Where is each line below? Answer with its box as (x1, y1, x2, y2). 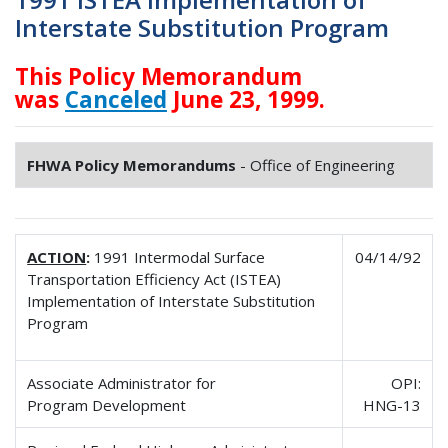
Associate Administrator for (27, 372, 217, 393)
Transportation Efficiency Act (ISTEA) (27, 268, 282, 289)
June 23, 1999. (167, 83, 325, 115)
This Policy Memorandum (15, 60, 302, 92)
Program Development (27, 394, 187, 415)
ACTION (27, 246, 87, 267)
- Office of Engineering (236, 154, 396, 175)
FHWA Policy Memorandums (27, 154, 237, 175)
